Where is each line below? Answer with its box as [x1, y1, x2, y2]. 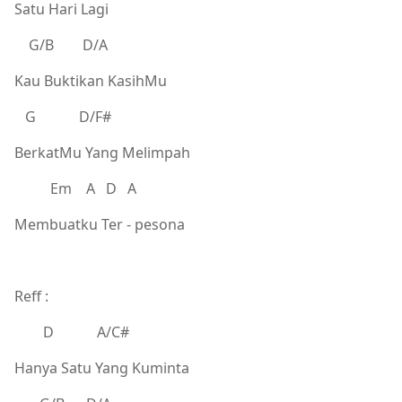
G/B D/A [14, 34, 108, 55]
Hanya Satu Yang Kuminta [14, 357, 189, 378]
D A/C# [14, 321, 129, 342]
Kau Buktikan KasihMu [14, 70, 167, 91]
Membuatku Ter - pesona [14, 214, 185, 234]
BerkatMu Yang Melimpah [14, 142, 190, 162]
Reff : [14, 285, 48, 306]
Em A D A [14, 178, 136, 198]
